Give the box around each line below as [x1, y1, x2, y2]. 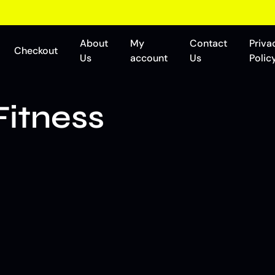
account [130, 52, 168, 64]
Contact [189, 37, 227, 50]
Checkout [14, 44, 58, 57]
